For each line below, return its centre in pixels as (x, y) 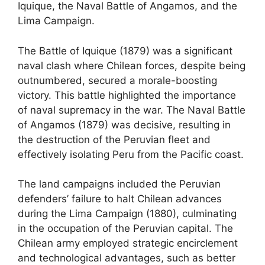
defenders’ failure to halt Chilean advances (120, 199)
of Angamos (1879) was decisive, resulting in (124, 125)
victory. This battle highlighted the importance (127, 95)
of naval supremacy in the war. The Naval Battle (132, 110)
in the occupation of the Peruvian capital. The (125, 228)
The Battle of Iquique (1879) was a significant (125, 51)
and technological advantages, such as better (127, 258)
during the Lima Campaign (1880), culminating (127, 214)
